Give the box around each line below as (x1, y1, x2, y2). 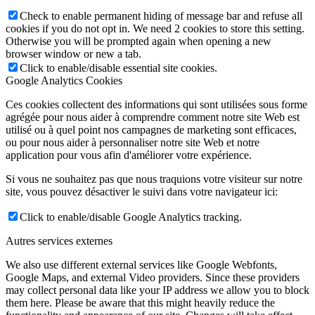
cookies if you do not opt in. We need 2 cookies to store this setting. (6, 22, 304, 35)
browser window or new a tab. (6, 48, 141, 60)
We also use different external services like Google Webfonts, (6, 259, 277, 271)
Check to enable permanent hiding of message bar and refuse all (20, 10, 302, 22)
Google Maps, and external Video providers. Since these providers (6, 271, 300, 284)
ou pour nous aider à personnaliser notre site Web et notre (6, 136, 259, 149)
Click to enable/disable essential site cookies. (20, 62, 217, 75)
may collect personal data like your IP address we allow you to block (6, 284, 309, 297)
